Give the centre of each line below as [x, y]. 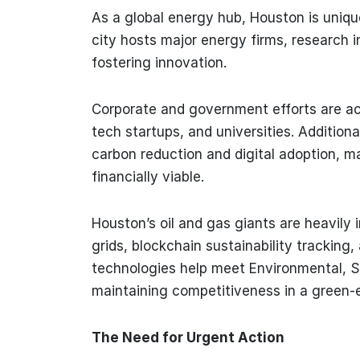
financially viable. [148, 176]
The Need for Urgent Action [188, 337]
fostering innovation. [159, 62]
